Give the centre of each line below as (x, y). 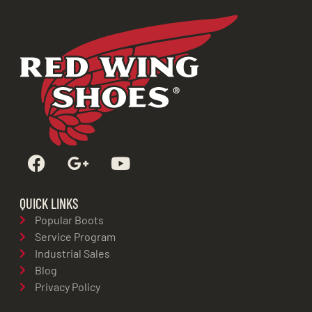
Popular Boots (70, 219)
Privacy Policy (68, 286)
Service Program (76, 236)
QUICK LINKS (49, 203)
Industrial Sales (73, 253)
